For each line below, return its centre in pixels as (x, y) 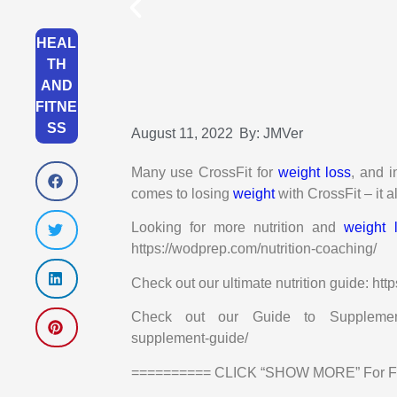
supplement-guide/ (189, 339)
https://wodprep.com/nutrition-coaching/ (253, 249)
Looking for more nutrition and (237, 228)
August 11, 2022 (182, 133)
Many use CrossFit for (204, 172)
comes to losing (182, 194)
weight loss (314, 172)
